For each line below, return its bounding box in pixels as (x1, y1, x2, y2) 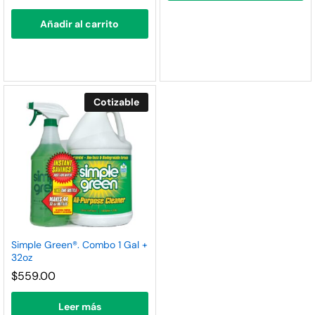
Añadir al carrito (40, 18, 120, 31)
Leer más (58, 300, 101, 313)
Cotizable (93, 96, 139, 109)
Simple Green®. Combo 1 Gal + (11, 238, 148, 251)
